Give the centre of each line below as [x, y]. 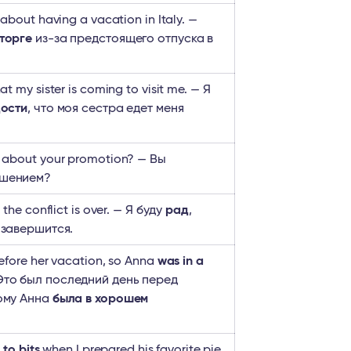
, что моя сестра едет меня [106, 108]
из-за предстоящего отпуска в [123, 38]
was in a [180, 261]
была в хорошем [100, 299]
